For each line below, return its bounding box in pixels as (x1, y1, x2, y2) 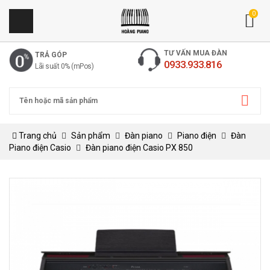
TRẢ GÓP (35, 51, 67, 59)
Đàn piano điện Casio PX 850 (86, 143, 193, 152)
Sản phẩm (71, 131, 110, 140)
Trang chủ (17, 131, 57, 140)
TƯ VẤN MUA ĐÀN (164, 49, 227, 57)
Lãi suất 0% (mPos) (35, 62, 93, 71)
